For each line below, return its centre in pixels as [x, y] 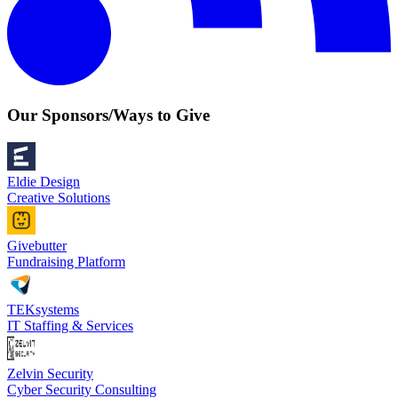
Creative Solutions [59, 197]
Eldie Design [44, 181]
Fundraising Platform [66, 261]
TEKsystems [43, 309]
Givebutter [37, 245]
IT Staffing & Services [70, 325]
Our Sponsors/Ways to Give [108, 115]
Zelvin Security [50, 373]
